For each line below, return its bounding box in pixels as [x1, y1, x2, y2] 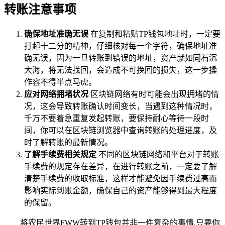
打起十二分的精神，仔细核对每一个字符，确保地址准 [24, 41, 217, 50]
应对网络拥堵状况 [24, 89, 88, 98]
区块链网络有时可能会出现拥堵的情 [88, 89, 219, 98]
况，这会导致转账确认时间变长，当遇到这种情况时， [24, 101, 217, 110]
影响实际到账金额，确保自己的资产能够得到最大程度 [24, 186, 217, 195]
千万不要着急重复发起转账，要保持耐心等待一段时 [24, 114, 209, 123]
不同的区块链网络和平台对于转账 [96, 150, 219, 159]
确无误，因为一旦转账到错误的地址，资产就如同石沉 [24, 53, 217, 62]
